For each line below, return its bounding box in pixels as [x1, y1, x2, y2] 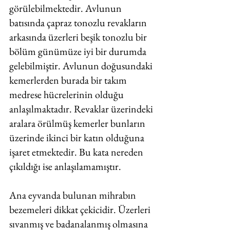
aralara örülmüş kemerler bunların [9, 117, 147, 130]
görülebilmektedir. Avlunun [9, 2, 124, 15]
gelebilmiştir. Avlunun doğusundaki [9, 59, 155, 72]
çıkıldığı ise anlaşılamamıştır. [9, 160, 123, 173]
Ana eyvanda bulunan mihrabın [9, 188, 138, 202]
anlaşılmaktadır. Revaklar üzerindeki [9, 102, 155, 116]
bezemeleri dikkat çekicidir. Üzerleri [9, 203, 152, 216]
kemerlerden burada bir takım [9, 73, 129, 87]
